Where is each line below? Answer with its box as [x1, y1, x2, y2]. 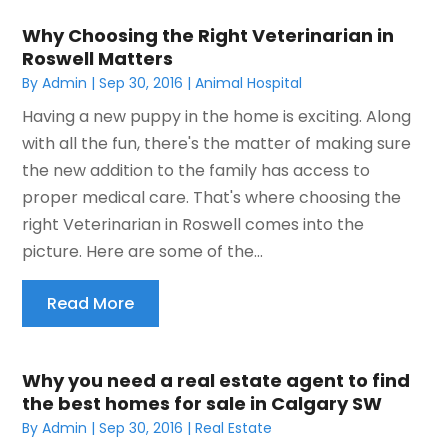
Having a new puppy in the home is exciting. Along [22, 104, 412, 128]
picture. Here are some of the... [22, 239, 264, 263]
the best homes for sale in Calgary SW [22, 390, 383, 416]
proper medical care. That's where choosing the [22, 185, 402, 209]
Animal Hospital [195, 72, 303, 93]
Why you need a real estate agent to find [22, 367, 411, 393]
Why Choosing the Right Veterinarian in [22, 22, 395, 48]
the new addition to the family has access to [22, 158, 371, 182]
